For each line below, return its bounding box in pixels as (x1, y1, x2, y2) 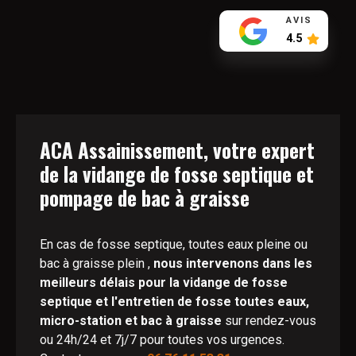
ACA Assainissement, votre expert (40, 135, 315, 164)
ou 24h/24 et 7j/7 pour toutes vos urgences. (40, 332, 284, 347)
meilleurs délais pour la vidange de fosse (40, 275, 288, 290)
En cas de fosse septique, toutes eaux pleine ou (40, 237, 308, 252)
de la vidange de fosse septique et (40, 159, 314, 188)
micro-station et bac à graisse (40, 313, 225, 328)
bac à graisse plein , (40, 256, 153, 271)
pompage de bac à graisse (40, 183, 250, 212)
